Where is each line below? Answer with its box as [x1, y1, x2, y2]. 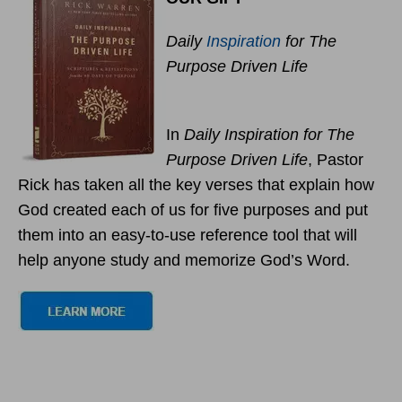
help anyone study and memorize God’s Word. [18, 251, 350, 269]
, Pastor [308, 151, 363, 169]
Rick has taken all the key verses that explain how [18, 176, 374, 194]
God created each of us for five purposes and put [18, 201, 368, 219]
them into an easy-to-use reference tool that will [18, 226, 357, 244]
